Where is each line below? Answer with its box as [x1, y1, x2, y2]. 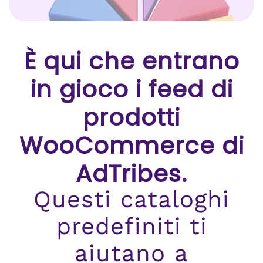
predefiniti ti [56, 213, 207, 240]
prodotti [83, 101, 180, 134]
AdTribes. [76, 157, 187, 190]
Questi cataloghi [33, 186, 230, 213]
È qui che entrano [23, 45, 240, 77]
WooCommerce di [19, 129, 244, 162]
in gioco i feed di [30, 73, 233, 106]
